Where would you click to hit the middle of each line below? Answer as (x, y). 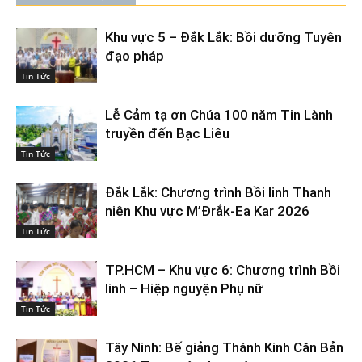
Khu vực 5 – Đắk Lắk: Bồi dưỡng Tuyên (223, 37)
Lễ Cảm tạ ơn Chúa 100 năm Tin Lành (219, 114)
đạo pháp (135, 55)
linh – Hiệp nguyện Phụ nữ (184, 288)
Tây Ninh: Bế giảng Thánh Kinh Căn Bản (224, 347)
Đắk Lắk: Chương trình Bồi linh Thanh (218, 192)
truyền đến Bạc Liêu (167, 133)
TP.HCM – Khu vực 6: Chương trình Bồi (223, 269)
